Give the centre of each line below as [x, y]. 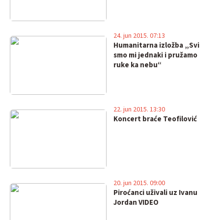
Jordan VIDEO [136, 203]
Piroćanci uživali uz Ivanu [155, 193]
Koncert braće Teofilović [155, 119]
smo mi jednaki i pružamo [155, 55]
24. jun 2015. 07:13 [139, 36]
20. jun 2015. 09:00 [139, 183]
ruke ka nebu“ [137, 65]
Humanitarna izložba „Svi [156, 45]
